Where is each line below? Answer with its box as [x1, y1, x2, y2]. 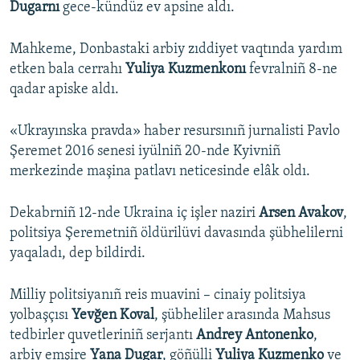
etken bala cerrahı [10, 62, 125, 78]
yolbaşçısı [10, 308, 72, 324]
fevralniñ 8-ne [249, 62, 337, 78]
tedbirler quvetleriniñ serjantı [10, 328, 193, 344]
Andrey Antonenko [193, 328, 313, 344]
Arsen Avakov [256, 206, 343, 222]
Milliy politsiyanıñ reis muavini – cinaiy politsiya [10, 288, 306, 304]
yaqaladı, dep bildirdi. [10, 246, 145, 262]
